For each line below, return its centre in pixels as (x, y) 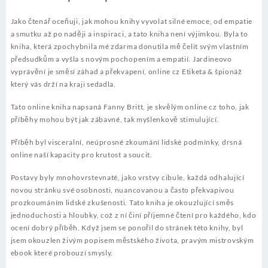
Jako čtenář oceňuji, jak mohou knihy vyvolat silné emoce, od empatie (132, 22)
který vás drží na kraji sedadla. (63, 84)
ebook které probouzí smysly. (62, 253)
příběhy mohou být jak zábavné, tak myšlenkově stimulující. (115, 120)
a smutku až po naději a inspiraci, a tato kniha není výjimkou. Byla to (129, 34)
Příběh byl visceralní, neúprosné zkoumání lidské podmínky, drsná (126, 142)
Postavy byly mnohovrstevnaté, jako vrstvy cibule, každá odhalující (127, 178)
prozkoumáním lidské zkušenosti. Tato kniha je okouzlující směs (122, 203)
